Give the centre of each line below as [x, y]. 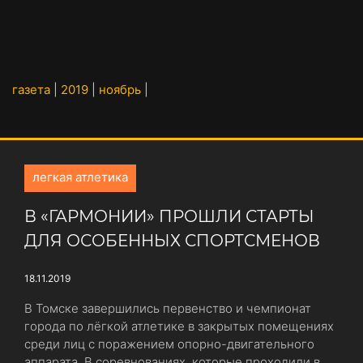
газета [31, 90]
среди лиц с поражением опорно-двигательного [169, 344]
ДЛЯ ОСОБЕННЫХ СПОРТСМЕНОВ [172, 241]
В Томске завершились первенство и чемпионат [168, 308]
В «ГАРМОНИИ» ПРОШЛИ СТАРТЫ [169, 216]
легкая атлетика [80, 177]
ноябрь [120, 90]
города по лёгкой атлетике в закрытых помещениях [179, 326]
